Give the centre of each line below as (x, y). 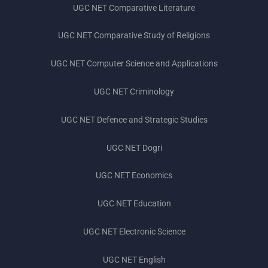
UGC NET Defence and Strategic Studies (134, 119)
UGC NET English (134, 259)
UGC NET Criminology (134, 92)
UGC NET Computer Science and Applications (134, 64)
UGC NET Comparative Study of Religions (134, 36)
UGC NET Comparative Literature (134, 7)
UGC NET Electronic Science (134, 231)
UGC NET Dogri (134, 147)
